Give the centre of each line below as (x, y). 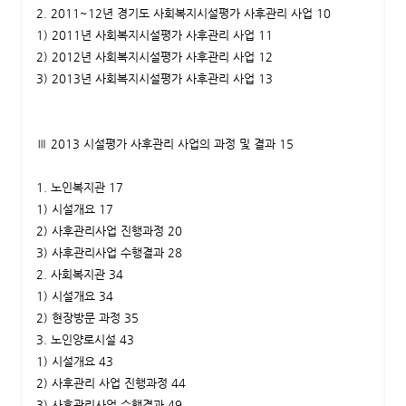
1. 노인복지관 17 (79, 188)
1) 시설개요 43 (74, 362)
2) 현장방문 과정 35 (87, 318)
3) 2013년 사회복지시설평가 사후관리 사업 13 (154, 79)
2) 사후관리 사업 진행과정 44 (111, 383)
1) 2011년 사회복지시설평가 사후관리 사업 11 (154, 35)
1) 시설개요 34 (74, 296)
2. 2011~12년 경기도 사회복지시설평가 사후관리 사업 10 (183, 14)
